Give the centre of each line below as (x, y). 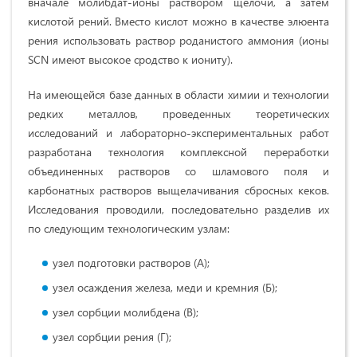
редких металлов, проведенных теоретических (178, 113)
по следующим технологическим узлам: (129, 228)
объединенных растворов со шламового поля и (178, 171)
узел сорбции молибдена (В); (126, 312)
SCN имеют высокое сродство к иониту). (130, 59)
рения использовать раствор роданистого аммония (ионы (178, 40)
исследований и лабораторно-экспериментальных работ (178, 132)
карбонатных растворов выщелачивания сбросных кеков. (178, 190)
